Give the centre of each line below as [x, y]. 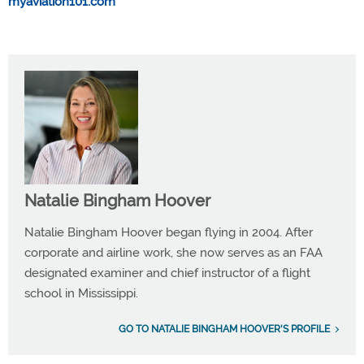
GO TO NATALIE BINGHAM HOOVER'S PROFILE [224, 329]
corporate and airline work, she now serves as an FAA [173, 253]
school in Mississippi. [81, 293]
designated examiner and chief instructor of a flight [167, 273]
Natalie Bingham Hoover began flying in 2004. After [169, 232]
